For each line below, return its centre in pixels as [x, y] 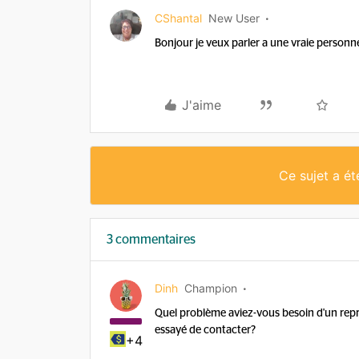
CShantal [178, 18]
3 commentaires [151, 240]
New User [234, 18]
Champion [211, 288]
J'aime [202, 105]
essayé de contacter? [205, 330]
